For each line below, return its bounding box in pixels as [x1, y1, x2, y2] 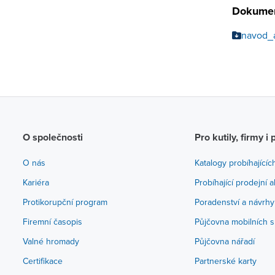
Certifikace [22, 255, 63, 267]
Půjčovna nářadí [195, 235, 255, 247]
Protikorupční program [22, 196, 107, 208]
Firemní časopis [22, 215, 82, 228]
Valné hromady [22, 235, 79, 247]
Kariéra [22, 176, 49, 188]
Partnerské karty [195, 255, 257, 267]
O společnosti [22, 130, 83, 144]
